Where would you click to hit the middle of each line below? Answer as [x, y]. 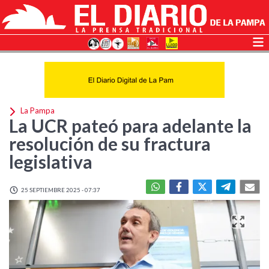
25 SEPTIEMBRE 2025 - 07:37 [60, 190]
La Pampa [37, 111]
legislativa [51, 162]
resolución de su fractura [110, 144]
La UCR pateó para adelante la [130, 125]
